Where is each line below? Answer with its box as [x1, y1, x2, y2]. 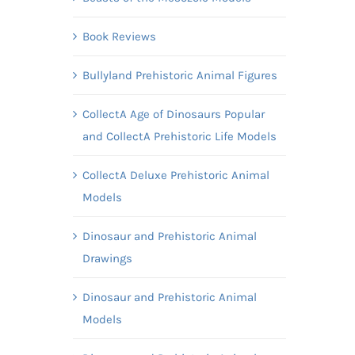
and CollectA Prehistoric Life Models [82, 128, 277, 143]
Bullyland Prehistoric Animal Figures [82, 67, 277, 82]
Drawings [82, 250, 132, 265]
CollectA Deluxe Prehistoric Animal [82, 167, 269, 182]
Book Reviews [82, 29, 156, 44]
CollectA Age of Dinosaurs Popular [82, 106, 265, 121]
